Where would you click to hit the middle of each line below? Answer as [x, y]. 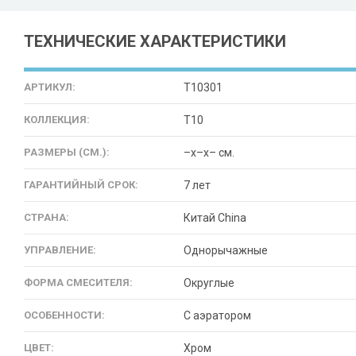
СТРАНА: [46, 217]
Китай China [215, 218]
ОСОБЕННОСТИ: [64, 315]
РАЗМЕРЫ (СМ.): [67, 152]
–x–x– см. [209, 153]
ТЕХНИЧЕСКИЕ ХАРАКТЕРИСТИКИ [155, 41]
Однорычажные [226, 250]
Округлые [209, 283]
